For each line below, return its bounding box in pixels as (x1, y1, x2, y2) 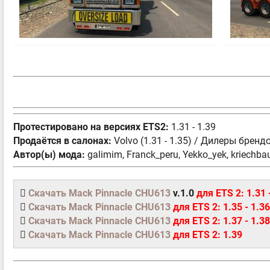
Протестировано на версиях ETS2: (13, 121, 171, 133)
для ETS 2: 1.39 (171, 228, 242, 240)
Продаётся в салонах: (13, 134, 114, 146)
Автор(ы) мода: (13, 148, 87, 160)
